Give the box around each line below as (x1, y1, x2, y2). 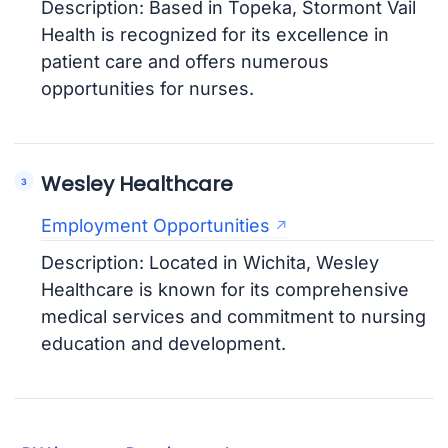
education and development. (41, 333, 287, 355)
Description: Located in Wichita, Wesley (41, 252, 380, 274)
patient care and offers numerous (41, 51, 330, 73)
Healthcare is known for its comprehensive (41, 279, 410, 301)
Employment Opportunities (41, 215, 271, 237)
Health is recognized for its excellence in (41, 24, 390, 46)
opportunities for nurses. (41, 78, 255, 100)
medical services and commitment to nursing (41, 306, 427, 328)
